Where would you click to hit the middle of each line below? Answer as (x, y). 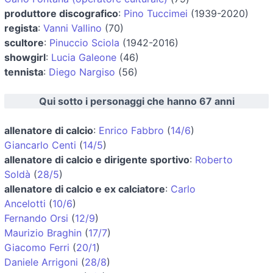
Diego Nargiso (82, 72)
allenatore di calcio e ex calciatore (85, 189)
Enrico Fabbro (131, 130)
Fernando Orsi (36, 218)
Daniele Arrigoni (41, 262)
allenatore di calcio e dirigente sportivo (97, 159)
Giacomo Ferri (37, 247)
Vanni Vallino (73, 28)
